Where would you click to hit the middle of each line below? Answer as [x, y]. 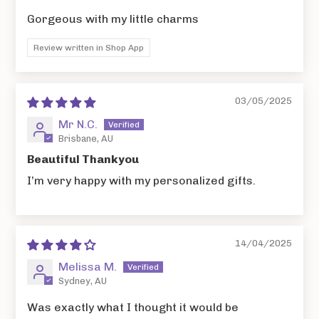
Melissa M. [88, 267]
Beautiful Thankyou [83, 159]
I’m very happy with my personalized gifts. [142, 181]
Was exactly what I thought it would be [133, 308]
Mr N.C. [78, 125]
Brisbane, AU [86, 139]
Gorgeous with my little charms [113, 19]
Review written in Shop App [89, 48]
